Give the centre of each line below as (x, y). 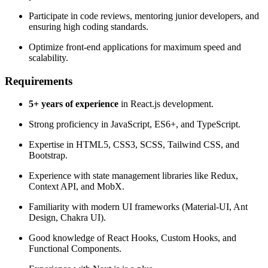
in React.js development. (166, 104)
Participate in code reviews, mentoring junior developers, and (144, 16)
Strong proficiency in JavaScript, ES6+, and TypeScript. (135, 124)
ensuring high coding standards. (89, 26)
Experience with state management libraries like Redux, (133, 176)
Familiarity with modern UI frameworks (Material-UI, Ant (138, 207)
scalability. (48, 57)
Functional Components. (75, 249)
